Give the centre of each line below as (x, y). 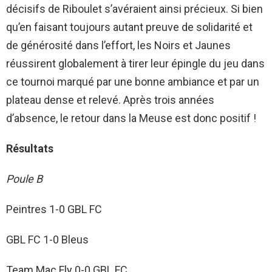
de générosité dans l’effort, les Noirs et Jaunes (118, 46)
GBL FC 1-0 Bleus (47, 240)
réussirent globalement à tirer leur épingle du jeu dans (135, 64)
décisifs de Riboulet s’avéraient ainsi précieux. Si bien (134, 9)
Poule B (24, 179)
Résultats (30, 149)
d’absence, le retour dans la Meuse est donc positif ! (131, 118)
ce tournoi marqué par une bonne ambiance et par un (133, 82)
